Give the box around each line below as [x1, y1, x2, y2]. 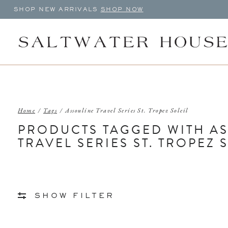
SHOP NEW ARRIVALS [13, 7, 101, 12]
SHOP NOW [100, 7, 144, 12]
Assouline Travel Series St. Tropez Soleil [65, 106, 189, 115]
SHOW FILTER [34, 192, 115, 199]
